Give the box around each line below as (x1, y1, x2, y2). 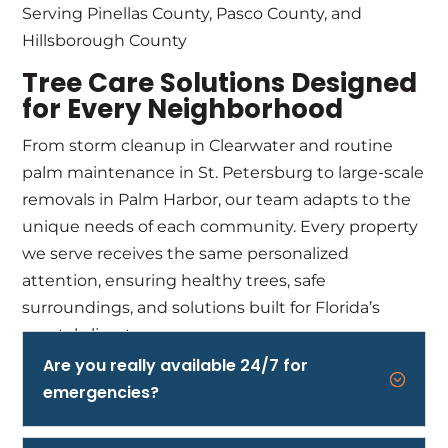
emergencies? (43, 380, 160, 404)
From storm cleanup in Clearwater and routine (22, 135, 394, 155)
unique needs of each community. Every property (22, 216, 419, 236)
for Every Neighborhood (22, 90, 344, 127)
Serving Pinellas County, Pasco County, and (22, 3, 363, 23)
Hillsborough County (22, 30, 188, 50)
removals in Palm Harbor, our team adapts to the (22, 189, 412, 209)
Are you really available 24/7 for (43, 353, 309, 377)
